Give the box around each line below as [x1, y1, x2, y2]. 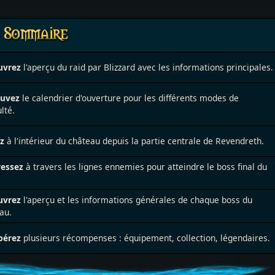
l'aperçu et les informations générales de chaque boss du [23, 194, 252, 206]
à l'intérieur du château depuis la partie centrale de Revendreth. [4, 135, 264, 147]
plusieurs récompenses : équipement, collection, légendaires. [20, 232, 270, 244]
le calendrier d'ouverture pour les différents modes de [19, 92, 239, 104]
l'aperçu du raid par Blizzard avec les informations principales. [23, 61, 273, 73]
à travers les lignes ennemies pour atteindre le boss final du [23, 161, 267, 172]
